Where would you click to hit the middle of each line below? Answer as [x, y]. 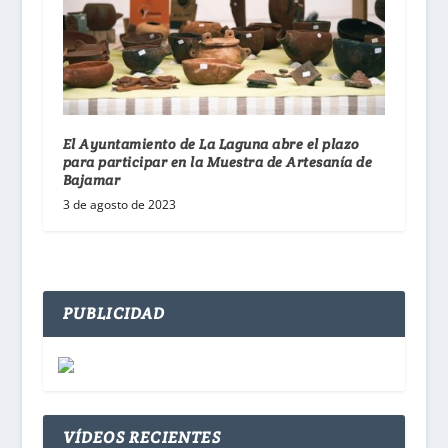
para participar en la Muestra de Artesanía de [217, 162]
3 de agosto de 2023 [119, 205]
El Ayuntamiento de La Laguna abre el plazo [211, 144]
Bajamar [93, 180]
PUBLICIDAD [114, 314]
